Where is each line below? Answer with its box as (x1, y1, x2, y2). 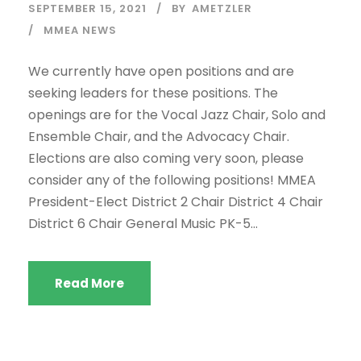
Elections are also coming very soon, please (28, 149, 304, 168)
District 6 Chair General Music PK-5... (28, 214, 258, 233)
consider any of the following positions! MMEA (28, 171, 316, 189)
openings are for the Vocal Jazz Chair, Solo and (28, 106, 326, 124)
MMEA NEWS (44, 23, 117, 38)
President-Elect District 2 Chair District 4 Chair (28, 193, 323, 211)
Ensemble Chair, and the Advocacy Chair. (28, 127, 289, 146)
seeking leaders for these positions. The (28, 84, 278, 102)
